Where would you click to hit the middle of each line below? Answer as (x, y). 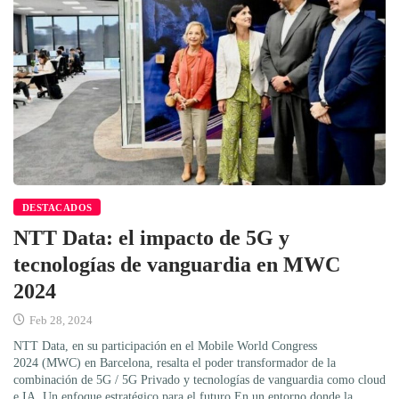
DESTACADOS (57, 208)
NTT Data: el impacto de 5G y (151, 238)
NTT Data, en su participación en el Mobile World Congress (165, 346)
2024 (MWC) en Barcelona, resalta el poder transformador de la (175, 363)
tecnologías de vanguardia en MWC (177, 265)
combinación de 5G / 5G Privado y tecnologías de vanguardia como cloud (199, 380)
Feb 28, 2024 (60, 321)
